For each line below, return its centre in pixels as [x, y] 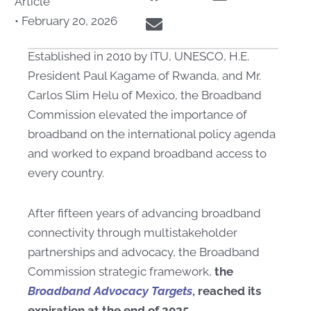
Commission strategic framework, [121, 271]
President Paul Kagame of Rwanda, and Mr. [144, 76]
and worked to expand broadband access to [147, 153]
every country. [66, 173]
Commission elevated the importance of [137, 115]
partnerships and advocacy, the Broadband [144, 252]
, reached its [227, 291]
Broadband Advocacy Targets [110, 291]
